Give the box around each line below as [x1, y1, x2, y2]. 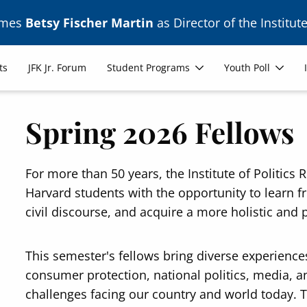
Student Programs [107, 61, 191, 74]
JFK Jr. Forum [28, 61, 87, 74]
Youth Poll [224, 61, 271, 74]
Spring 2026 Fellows [25, 113, 295, 151]
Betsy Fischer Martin [25, 14, 153, 31]
